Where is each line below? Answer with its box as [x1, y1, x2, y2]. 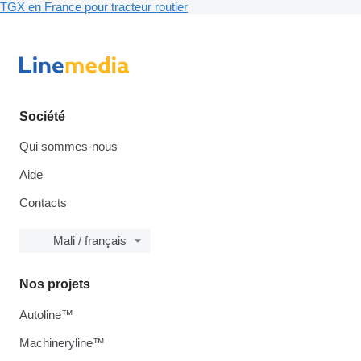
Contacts [19, 196, 67, 210]
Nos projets [19, 277, 90, 292]
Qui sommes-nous [19, 139, 118, 154]
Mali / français [53, 234, 127, 248]
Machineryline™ [19, 336, 105, 351]
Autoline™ [19, 308, 73, 322]
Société [19, 110, 65, 124]
